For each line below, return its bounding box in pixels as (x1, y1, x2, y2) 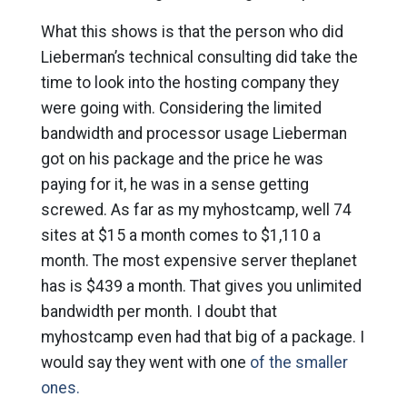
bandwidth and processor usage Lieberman (40, 124, 347, 143)
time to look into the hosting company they (40, 74, 339, 92)
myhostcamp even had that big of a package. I (40, 328, 364, 346)
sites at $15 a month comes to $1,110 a (40, 226, 321, 244)
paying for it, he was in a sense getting (40, 175, 309, 194)
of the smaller (249, 353, 348, 372)
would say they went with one (40, 353, 250, 372)
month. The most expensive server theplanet (40, 252, 357, 270)
